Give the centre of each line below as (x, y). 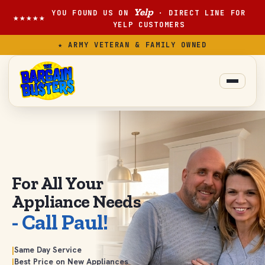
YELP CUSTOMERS (149, 25)
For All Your (58, 183)
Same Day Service (48, 249)
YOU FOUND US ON (93, 13)
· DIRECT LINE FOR (200, 13)
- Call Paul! (60, 222)
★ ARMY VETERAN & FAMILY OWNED (132, 45)
